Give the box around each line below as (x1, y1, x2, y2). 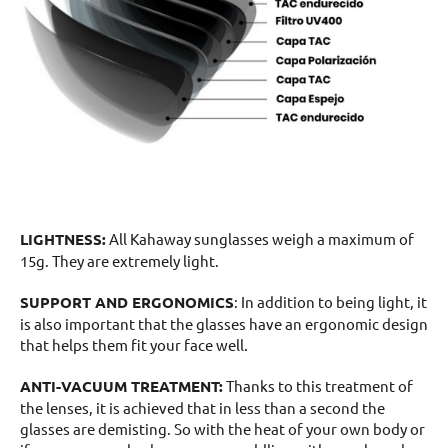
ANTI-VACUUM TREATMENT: (20, 375, 223, 396)
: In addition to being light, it (234, 291, 427, 311)
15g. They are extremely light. (20, 250, 219, 270)
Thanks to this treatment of (223, 375, 413, 395)
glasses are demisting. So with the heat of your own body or (20, 418, 425, 438)
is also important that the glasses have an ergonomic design (20, 313, 428, 333)
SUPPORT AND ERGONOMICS (20, 291, 234, 312)
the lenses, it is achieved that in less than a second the (20, 397, 385, 417)
